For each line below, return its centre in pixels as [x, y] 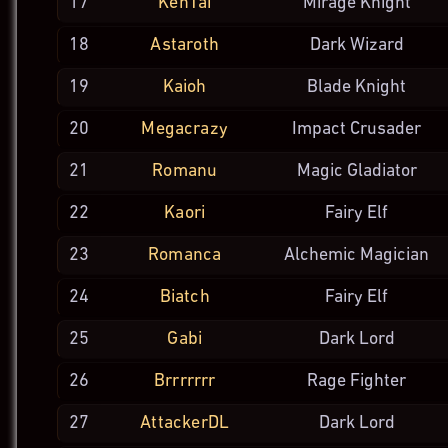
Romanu [185, 171]
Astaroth [184, 45]
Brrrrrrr [184, 381]
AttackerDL [185, 423]
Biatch [184, 297]
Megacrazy [185, 129]
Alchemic [320, 255]
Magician [395, 255]
